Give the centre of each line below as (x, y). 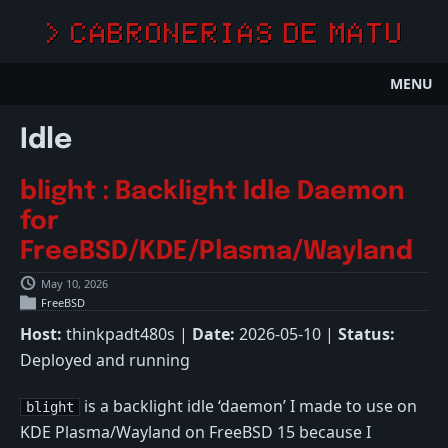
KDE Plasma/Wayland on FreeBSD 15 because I (195, 432)
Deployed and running (105, 360)
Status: (366, 334)
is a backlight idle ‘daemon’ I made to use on (248, 406)
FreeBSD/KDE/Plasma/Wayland (216, 252)
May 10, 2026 (74, 283)
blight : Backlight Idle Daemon (212, 192)
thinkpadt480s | (127, 334)
